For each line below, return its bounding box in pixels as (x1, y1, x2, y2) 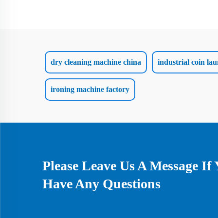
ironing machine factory (51, 85, 129, 93)
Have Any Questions (42, 176, 161, 191)
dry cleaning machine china (51, 57, 141, 66)
